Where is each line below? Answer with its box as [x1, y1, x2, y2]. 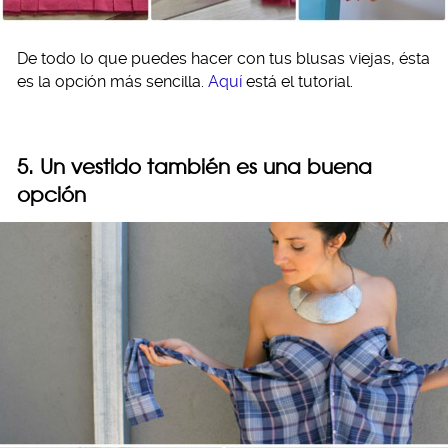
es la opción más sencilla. [17, 72, 208, 92]
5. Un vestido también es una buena [17, 154, 372, 180]
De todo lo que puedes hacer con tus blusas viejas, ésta [17, 49, 430, 69]
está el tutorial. [242, 72, 353, 92]
